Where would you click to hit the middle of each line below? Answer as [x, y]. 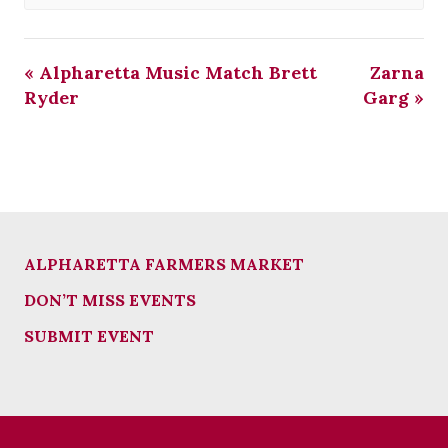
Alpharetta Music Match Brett [175, 73]
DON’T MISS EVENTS [110, 299]
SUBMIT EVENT [89, 335]
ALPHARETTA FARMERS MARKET [164, 263]
